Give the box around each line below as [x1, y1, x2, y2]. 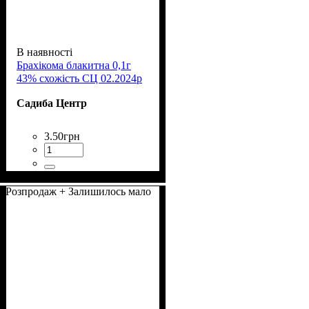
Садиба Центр [17, 97, 87, 109]
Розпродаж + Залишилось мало [6, 185, 151, 197]
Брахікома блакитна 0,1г [17, 59, 131, 71]
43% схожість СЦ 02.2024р [17, 72, 142, 84]
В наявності [17, 46, 72, 58]
